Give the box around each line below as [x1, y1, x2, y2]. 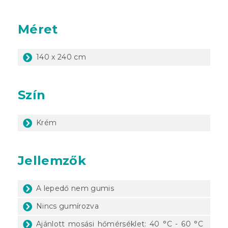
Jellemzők [18, 153, 86, 168]
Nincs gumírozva [36, 201, 99, 211]
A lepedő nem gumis [36, 183, 114, 193]
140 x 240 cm [36, 52, 86, 62]
